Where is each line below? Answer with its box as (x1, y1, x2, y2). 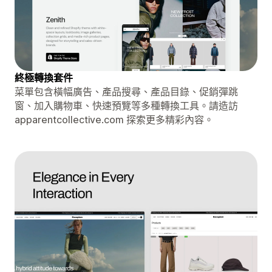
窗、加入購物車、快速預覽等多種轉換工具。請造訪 (15, 99, 238, 112)
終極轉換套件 (15, 71, 73, 84)
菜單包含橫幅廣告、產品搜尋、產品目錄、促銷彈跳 (15, 85, 238, 98)
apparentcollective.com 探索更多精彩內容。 (15, 113, 214, 126)
